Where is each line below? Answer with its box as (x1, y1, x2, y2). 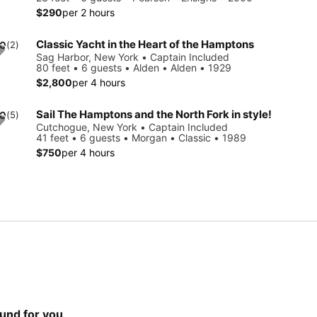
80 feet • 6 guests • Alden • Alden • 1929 (36, 62, 231, 74)
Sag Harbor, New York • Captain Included (36, 51, 229, 64)
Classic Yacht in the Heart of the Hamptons (36, 38, 254, 52)
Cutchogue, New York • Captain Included (36, 121, 228, 134)
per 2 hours (62, 6, 115, 19)
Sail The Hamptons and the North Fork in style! (36, 108, 272, 122)
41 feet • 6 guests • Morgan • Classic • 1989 (36, 132, 246, 144)
